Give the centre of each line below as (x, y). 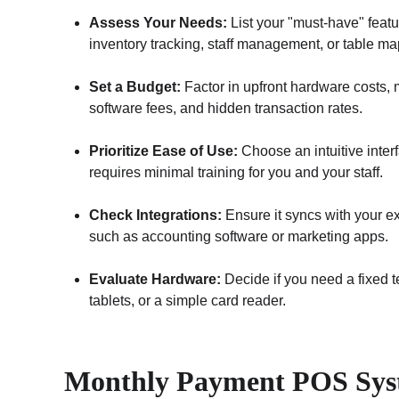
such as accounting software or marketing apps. (239, 236)
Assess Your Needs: (158, 23)
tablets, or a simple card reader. (187, 301)
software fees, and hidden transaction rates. (226, 108)
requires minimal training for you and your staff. (236, 172)
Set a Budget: (135, 87)
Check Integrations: (155, 215)
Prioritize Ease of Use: (163, 151)
